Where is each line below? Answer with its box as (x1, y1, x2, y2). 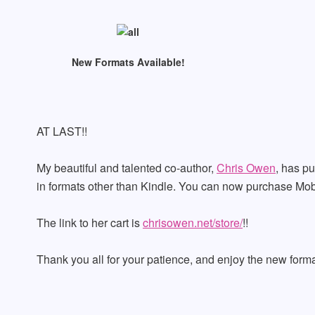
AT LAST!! (37, 123, 87, 139)
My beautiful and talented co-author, (37, 160, 217, 176)
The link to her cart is (37, 214, 143, 231)
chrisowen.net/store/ (143, 214, 243, 231)
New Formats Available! (71, 55, 185, 69)
